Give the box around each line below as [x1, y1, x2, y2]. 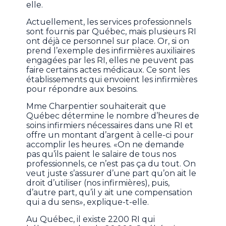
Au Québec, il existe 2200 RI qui [26, 214, 155, 224]
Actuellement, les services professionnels [26, 17, 192, 27]
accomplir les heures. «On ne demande [26, 139, 185, 149]
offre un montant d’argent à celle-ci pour [26, 130, 194, 140]
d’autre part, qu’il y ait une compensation [26, 187, 193, 197]
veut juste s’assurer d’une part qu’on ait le [26, 168, 197, 178]
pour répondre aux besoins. [26, 84, 138, 94]
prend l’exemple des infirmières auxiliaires [26, 45, 195, 55]
